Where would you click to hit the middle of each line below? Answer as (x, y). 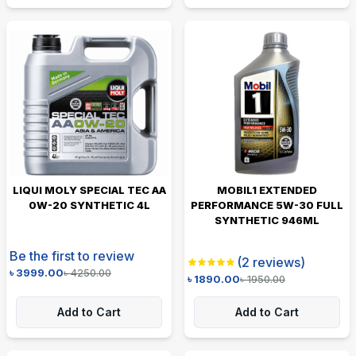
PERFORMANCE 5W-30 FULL (267, 205)
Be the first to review (72, 255)
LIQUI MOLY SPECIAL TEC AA (89, 190)
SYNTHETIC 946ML (267, 220)
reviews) (277, 262)
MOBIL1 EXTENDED (267, 190)
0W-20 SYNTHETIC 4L (89, 205)
